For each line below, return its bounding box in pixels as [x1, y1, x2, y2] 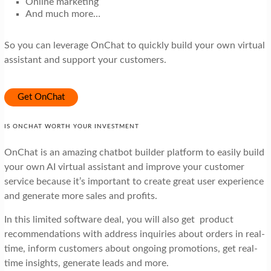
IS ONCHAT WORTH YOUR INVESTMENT [4, 123, 139, 129]
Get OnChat [17, 92, 65, 102]
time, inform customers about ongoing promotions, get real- [4, 243, 258, 253]
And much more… [25, 8, 100, 19]
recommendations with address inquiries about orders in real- [4, 229, 265, 239]
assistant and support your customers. [4, 54, 176, 65]
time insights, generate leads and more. [4, 258, 169, 268]
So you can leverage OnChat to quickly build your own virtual [4, 40, 265, 50]
